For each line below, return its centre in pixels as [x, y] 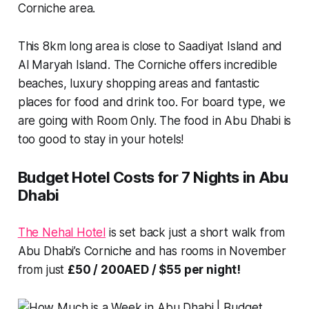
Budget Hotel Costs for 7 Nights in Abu [153, 177]
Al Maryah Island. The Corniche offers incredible [147, 64]
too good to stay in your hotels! [101, 139]
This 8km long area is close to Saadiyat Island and [150, 46]
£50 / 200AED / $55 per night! [154, 269]
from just [43, 269]
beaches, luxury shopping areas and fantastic [139, 83]
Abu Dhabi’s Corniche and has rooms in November [152, 251]
